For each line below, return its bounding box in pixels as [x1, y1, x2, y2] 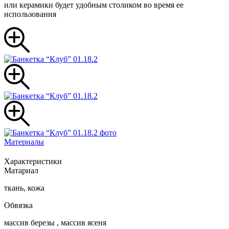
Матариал [4, 166, 38, 175]
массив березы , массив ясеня [4, 218, 106, 227]
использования [4, 10, 56, 19]
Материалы [4, 138, 44, 147]
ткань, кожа [4, 184, 44, 193]
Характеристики [4, 157, 62, 166]
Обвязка [4, 201, 33, 210]
